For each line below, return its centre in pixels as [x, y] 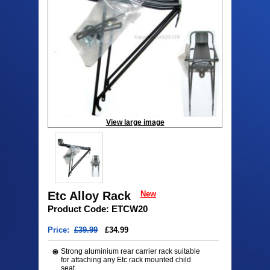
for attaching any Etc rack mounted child [126, 260]
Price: [61, 230]
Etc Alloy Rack [89, 196]
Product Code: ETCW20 [98, 209]
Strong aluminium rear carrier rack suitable [130, 252]
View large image [135, 123]
